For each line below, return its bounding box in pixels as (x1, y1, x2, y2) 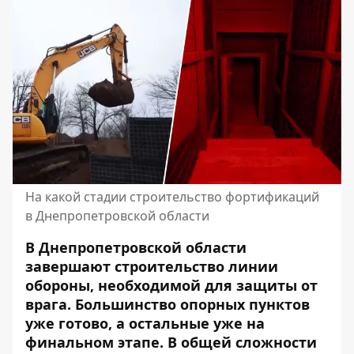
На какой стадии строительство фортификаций (25, 188, 319, 205)
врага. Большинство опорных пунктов (25, 295, 310, 314)
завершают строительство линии (25, 257, 278, 276)
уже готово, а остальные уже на (25, 314, 265, 333)
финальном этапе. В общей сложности (25, 333, 317, 352)
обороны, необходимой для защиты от (25, 276, 318, 295)
